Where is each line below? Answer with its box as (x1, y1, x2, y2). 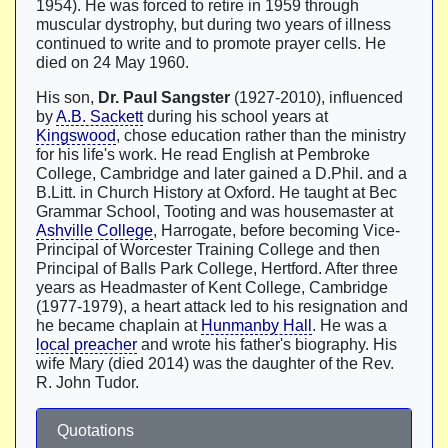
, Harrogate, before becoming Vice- (153, 222, 400, 239)
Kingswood (36, 127, 116, 144)
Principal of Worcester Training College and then (36, 241, 380, 258)
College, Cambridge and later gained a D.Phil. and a (36, 165, 407, 182)
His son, (36, 89, 98, 106)
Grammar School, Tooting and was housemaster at (36, 203, 393, 220)
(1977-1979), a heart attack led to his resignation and (36, 298, 408, 315)
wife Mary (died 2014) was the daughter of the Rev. (36, 355, 394, 372)
